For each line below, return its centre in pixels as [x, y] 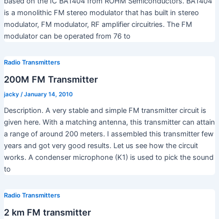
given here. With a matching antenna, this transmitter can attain [109, 122]
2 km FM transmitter [47, 212]
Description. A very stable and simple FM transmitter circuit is [105, 110]
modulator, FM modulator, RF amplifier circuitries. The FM [98, 25]
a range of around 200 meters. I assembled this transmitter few [109, 134]
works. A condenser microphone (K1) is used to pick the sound [109, 157]
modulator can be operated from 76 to [67, 36]
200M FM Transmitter [51, 79]
